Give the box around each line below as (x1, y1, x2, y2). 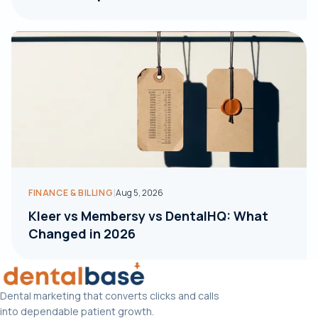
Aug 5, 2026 (116, 187, 164, 199)
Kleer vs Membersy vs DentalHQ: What (28, 207, 268, 224)
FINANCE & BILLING (28, 187, 114, 199)
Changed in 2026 (28, 225, 136, 242)
